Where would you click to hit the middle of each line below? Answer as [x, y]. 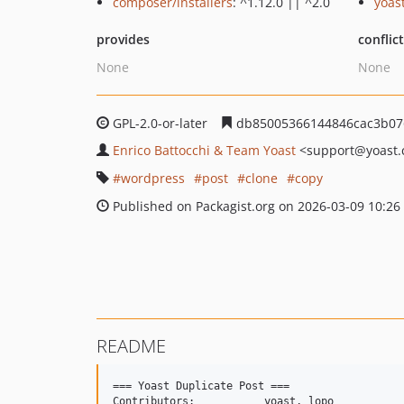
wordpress [153, 178]
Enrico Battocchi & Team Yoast [204, 150]
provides [123, 39]
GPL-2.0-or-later [160, 123]
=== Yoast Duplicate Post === [201, 386]
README [131, 346]
